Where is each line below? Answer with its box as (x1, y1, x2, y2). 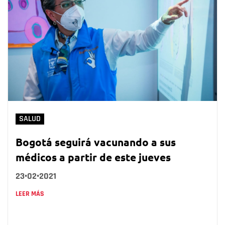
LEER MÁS (16, 189, 44, 198)
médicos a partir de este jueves (16, 150, 171, 164)
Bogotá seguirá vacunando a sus (16, 135, 176, 149)
